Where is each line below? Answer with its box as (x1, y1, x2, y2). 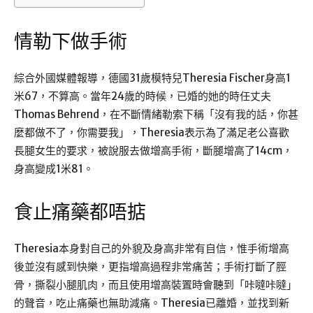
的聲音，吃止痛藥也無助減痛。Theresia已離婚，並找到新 (14, 296, 289, 310)
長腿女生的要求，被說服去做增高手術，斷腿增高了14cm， (14, 144, 293, 158)
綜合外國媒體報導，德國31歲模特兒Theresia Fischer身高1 (14, 71, 291, 85)
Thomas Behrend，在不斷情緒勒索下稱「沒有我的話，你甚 (14, 108, 298, 122)
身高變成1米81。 (14, 162, 94, 176)
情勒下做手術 (14, 31, 127, 54)
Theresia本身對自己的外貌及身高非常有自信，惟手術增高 (14, 242, 289, 256)
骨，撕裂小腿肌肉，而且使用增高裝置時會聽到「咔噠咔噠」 (14, 278, 297, 292)
